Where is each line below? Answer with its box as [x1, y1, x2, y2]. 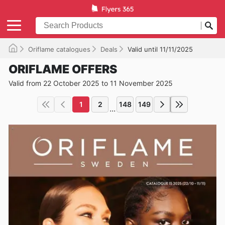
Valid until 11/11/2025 [128, 45, 193, 53]
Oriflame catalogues [28, 45, 90, 53]
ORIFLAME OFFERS [9, 62, 117, 76]
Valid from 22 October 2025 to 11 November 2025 [9, 78, 173, 87]
